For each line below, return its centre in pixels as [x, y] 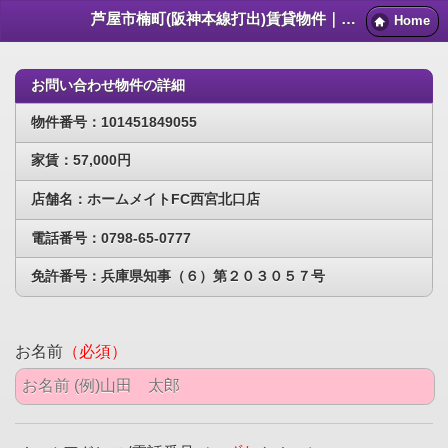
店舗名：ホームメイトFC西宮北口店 [145, 198]
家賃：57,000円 [81, 160]
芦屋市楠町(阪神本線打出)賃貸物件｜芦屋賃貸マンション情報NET [348, 18]
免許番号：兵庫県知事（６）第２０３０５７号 [178, 276]
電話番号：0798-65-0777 [111, 237]
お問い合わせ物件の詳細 [108, 85]
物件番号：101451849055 [114, 121]
